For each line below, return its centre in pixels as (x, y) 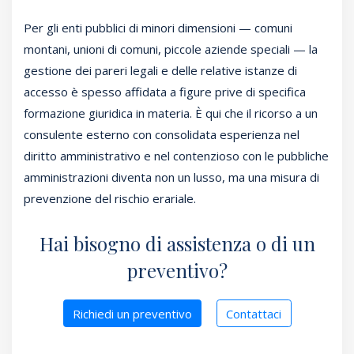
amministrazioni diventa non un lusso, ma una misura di (171, 177)
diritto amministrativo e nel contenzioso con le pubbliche (176, 156)
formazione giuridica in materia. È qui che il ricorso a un (171, 113)
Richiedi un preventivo (132, 313)
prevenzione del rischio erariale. (110, 199)
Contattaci (254, 313)
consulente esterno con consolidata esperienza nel (162, 135)
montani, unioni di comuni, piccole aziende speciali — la (171, 49)
